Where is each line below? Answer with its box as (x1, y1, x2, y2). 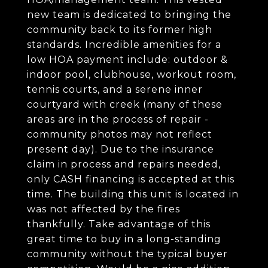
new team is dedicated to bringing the (27, 9, 232, 20)
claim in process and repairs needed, (27, 159, 221, 170)
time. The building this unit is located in (27, 188, 239, 200)
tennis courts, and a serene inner (27, 84, 203, 95)
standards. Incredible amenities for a (27, 39, 221, 50)
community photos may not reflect (27, 129, 212, 140)
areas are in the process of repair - (27, 114, 209, 125)
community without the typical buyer (27, 248, 228, 260)
